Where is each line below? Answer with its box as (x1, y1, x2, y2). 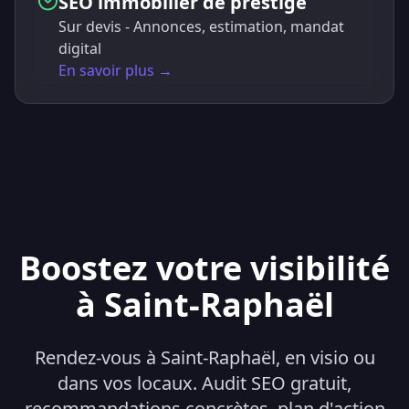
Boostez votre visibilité (19, 246, 390, 290)
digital (58, 38, 101, 58)
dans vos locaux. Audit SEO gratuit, (58, 371, 351, 395)
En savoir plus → (58, 60, 173, 80)
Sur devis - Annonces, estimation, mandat (58, 16, 344, 37)
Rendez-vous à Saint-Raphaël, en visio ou (34, 345, 375, 370)
